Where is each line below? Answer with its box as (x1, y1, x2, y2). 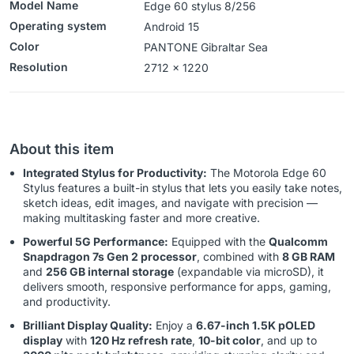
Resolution (9, 60, 68, 74)
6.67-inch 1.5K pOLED (196, 318, 315, 333)
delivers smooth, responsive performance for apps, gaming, (23, 280, 331, 294)
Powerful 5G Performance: (23, 235, 168, 249)
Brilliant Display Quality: (23, 318, 153, 333)
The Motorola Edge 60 (207, 166, 326, 180)
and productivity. (23, 295, 111, 309)
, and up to (261, 333, 317, 348)
